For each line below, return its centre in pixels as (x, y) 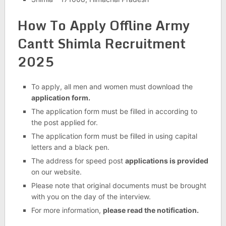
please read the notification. (151, 210)
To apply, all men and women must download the (112, 87)
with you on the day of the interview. (91, 197)
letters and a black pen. (70, 147)
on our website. (56, 172)
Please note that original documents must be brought (119, 186)
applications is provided (166, 161)
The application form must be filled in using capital (114, 136)
